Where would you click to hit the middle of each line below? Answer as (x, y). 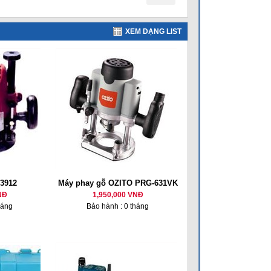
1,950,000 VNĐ (118, 195)
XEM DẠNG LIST (153, 31)
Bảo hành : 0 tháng (118, 206)
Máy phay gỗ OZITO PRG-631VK (118, 183)
